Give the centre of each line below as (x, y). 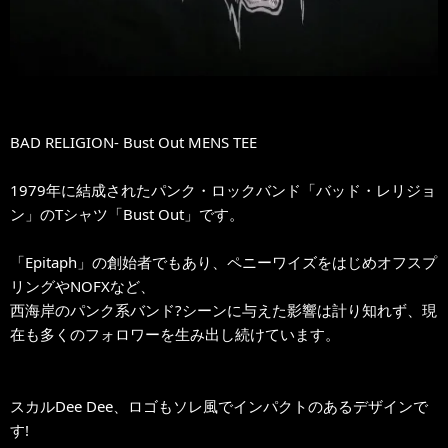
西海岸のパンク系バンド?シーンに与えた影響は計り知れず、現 (223, 309)
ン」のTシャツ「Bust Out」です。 (127, 213)
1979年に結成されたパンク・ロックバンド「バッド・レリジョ (223, 189)
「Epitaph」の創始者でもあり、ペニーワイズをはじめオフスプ (223, 261)
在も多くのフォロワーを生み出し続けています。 (175, 333)
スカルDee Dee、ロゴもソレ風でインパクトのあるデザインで (219, 405)
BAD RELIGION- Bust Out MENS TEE (133, 141)
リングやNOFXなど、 (82, 285)
